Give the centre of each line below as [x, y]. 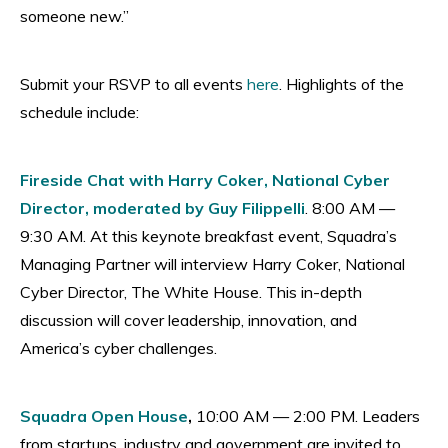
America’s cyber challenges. [118, 347]
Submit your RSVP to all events [131, 83]
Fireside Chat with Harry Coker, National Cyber [205, 179]
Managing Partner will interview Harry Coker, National [212, 263]
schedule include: [79, 111]
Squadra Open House [104, 415]
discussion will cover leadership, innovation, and [188, 319]
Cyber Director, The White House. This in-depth [191, 291]
